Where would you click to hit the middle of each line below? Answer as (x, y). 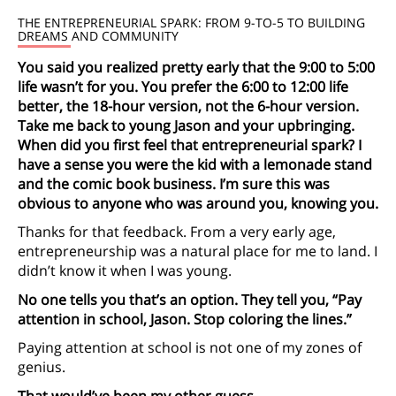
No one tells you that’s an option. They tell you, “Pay (190, 299)
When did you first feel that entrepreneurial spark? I (190, 145)
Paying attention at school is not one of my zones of (190, 348)
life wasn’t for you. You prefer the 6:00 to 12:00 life (183, 86)
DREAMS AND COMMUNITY (98, 36)
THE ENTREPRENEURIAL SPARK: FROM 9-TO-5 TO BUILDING (191, 23)
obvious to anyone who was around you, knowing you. (198, 203)
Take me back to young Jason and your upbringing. (186, 125)
